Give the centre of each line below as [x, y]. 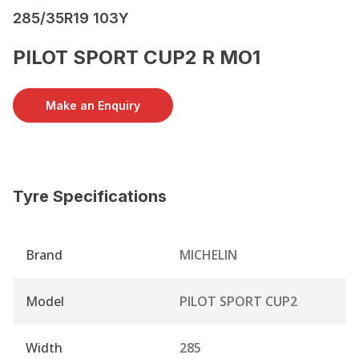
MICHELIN [208, 254]
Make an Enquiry [93, 105]
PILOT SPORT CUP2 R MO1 [137, 57]
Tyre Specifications [90, 196]
